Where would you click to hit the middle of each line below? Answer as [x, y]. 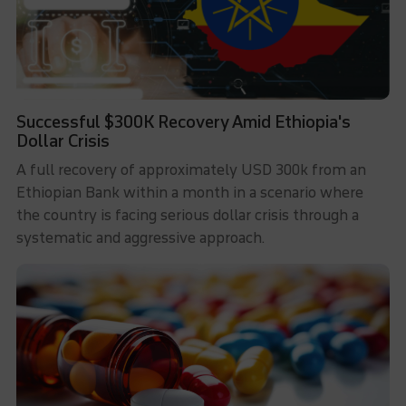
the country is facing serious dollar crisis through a [187, 215]
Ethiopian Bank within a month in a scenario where [189, 193]
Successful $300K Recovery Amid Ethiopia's [183, 122]
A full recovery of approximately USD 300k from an [191, 170]
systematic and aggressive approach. [140, 238]
